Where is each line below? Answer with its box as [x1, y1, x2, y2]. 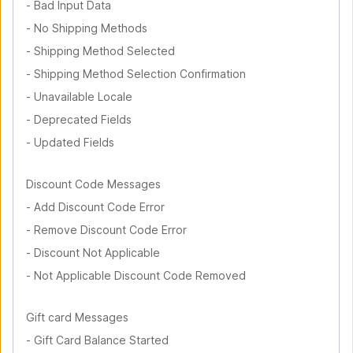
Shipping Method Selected [34, 44, 175, 58]
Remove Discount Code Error [34, 223, 187, 236]
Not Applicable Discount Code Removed [34, 269, 246, 282]
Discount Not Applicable [34, 246, 160, 259]
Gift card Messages [26, 310, 128, 324]
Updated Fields [34, 136, 114, 149]
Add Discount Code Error [34, 200, 165, 214]
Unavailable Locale [34, 90, 132, 103]
